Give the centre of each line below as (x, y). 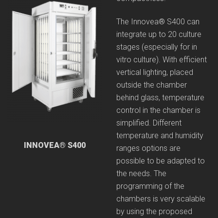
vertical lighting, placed (155, 73)
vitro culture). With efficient (162, 60)
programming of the (150, 186)
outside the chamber (152, 85)
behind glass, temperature (160, 98)
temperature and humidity (160, 136)
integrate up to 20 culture (159, 35)
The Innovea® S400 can (158, 22)
